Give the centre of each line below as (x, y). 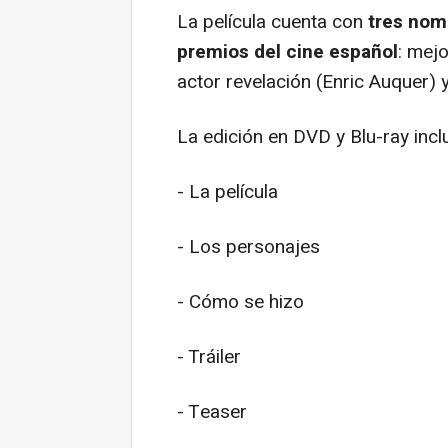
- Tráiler (209, 357)
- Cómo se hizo (240, 302)
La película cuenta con (270, 22)
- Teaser (212, 412)
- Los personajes (248, 247)
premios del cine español (287, 52)
